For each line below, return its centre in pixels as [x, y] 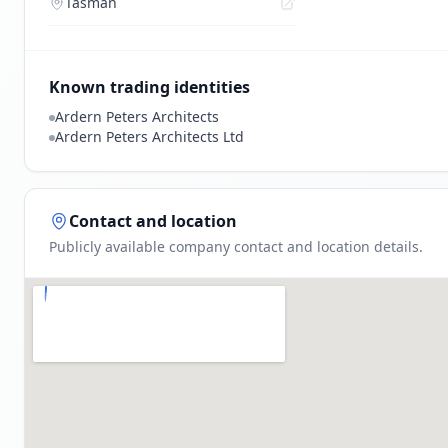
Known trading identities [149, 87]
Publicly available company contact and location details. [236, 246]
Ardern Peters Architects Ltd [149, 136]
